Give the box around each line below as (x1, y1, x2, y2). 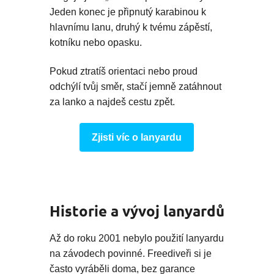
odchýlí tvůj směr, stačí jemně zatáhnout (50, 81, 221, 92)
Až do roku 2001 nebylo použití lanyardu (50, 233, 224, 244)
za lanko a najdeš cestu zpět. (50, 96, 175, 107)
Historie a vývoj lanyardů (50, 201, 224, 220)
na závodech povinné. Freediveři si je (50, 248, 212, 259)
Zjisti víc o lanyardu (92, 131, 182, 143)
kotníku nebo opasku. (50, 37, 142, 48)
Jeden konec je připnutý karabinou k (50, 6, 206, 17)
